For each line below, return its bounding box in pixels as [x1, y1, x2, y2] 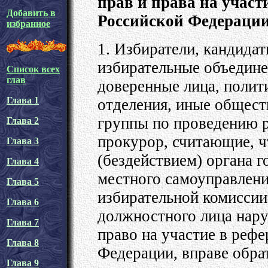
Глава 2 [7, 115, 39, 126]
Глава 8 [7, 237, 39, 248]
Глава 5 [7, 176, 39, 187]
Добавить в [7, 8, 56, 18]
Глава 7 [7, 217, 39, 227]
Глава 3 [7, 136, 39, 146]
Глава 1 [7, 95, 39, 105]
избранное [7, 19, 50, 29]
